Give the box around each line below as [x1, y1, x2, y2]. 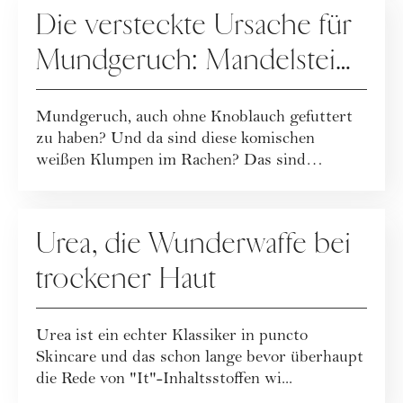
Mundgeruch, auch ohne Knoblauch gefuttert [36, 110, 353, 128]
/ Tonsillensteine [36, 77, 235, 114]
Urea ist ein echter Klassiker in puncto [36, 328, 308, 346]
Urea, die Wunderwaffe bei [36, 226, 352, 263]
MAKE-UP [36, 208, 114, 227]
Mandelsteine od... [36, 175, 163, 193]
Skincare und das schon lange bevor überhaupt [36, 350, 363, 368]
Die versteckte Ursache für [36, 7, 353, 44]
